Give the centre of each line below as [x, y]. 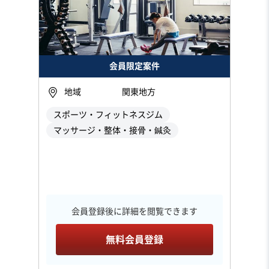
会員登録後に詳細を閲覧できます [134, 212]
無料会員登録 [134, 240]
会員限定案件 [134, 66]
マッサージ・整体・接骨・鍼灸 [112, 131]
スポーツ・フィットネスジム [108, 115]
